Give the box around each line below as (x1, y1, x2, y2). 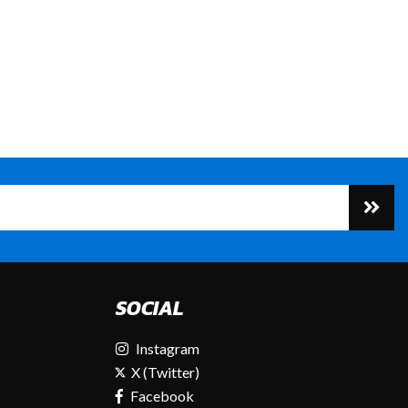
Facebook (130, 386, 194, 404)
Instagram (136, 339, 199, 357)
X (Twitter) (128, 362, 199, 381)
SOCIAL (116, 292, 184, 323)
